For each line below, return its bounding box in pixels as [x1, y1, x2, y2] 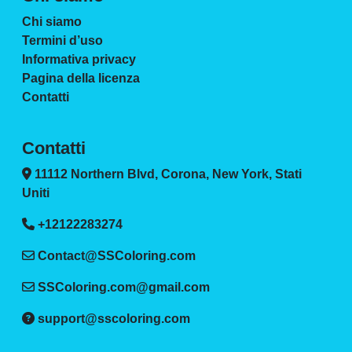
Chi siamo [22, 15, 82, 28]
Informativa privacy [22, 53, 136, 66]
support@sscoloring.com [38, 312, 190, 325]
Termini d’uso [22, 34, 103, 47]
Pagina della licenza [22, 71, 140, 85]
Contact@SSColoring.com [38, 249, 196, 262]
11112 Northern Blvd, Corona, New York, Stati [31, 167, 302, 181]
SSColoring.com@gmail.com [38, 280, 210, 294]
